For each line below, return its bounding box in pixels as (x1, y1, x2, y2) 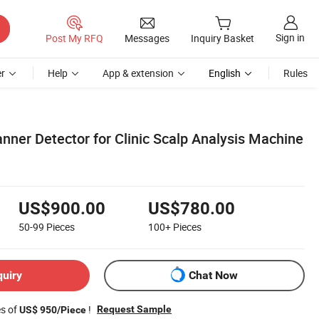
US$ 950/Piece (19, 303, 86, 315)
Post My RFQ (46, 31, 103, 45)
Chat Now (189, 268, 238, 283)
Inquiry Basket (191, 31, 254, 46)
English (209, 66, 241, 80)
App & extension (103, 66, 174, 80)
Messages (125, 31, 169, 45)
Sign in (276, 31, 305, 45)
